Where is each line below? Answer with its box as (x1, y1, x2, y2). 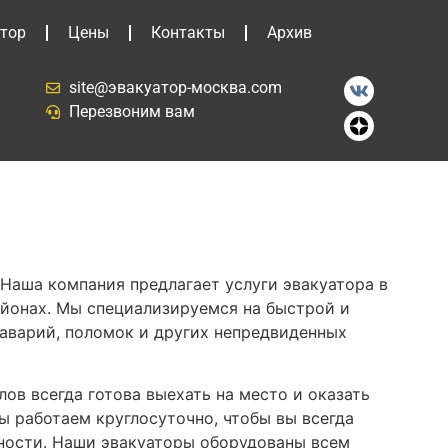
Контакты (150, 23, 225, 42)
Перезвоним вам (68, 102, 195, 121)
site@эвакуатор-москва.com (68, 78, 282, 97)
